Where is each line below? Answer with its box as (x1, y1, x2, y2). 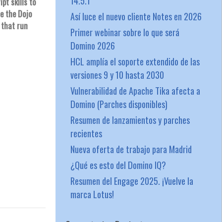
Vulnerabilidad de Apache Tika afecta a (70, 84, 200, 97)
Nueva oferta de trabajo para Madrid (70, 142, 192, 156)
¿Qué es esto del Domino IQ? (70, 158, 166, 171)
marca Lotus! (70, 187, 114, 201)
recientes (70, 126, 102, 140)
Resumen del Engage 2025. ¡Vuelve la (70, 174, 193, 187)
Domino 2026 (70, 39, 115, 52)
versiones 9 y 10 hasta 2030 (70, 68, 164, 81)
